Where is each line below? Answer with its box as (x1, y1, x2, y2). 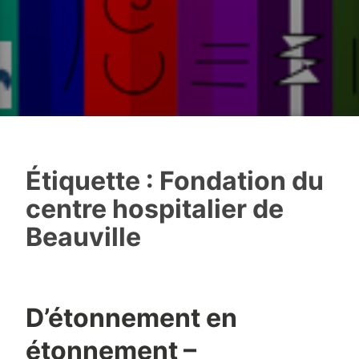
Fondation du (159, 165, 324, 197)
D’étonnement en (25, 302, 237, 334)
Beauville (25, 221, 141, 253)
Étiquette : (25, 165, 159, 197)
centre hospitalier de (25, 193, 284, 225)
